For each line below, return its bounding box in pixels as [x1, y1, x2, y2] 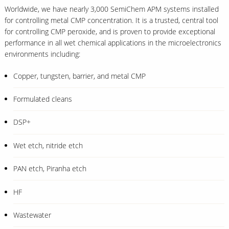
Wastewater [13, 210, 52, 220]
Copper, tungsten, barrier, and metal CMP [13, 71, 146, 81]
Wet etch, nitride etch [13, 140, 83, 150]
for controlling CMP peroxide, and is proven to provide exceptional [4, 26, 215, 36]
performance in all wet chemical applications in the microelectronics [4, 37, 221, 48]
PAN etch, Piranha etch [13, 164, 87, 174]
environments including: [4, 49, 80, 59]
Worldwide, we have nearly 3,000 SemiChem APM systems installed [4, 4, 219, 14]
